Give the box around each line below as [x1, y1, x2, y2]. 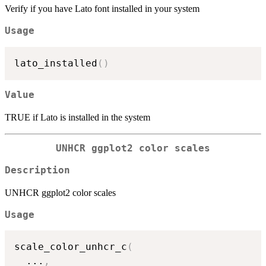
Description [5, 164, 70, 176]
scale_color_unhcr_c [14, 241, 127, 253]
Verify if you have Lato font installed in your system [5, 3, 199, 14]
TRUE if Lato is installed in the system [5, 112, 150, 123]
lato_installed [14, 57, 97, 69]
